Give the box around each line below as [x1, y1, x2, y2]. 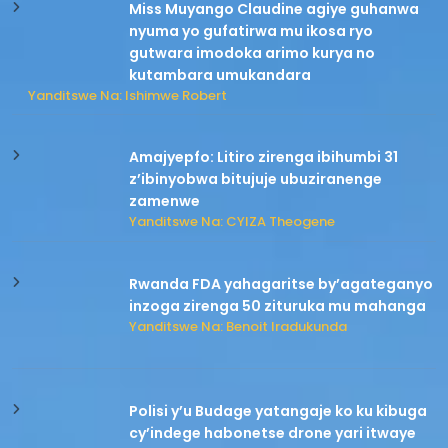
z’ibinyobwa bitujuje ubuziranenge [129, 169, 383, 190]
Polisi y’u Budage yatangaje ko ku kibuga [129, 401, 428, 422]
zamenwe [129, 191, 201, 212]
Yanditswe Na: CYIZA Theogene [129, 212, 336, 232]
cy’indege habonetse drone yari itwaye [129, 423, 417, 444]
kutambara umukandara [129, 64, 312, 85]
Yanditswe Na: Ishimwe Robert [28, 85, 227, 105]
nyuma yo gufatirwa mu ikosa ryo [129, 20, 374, 41]
